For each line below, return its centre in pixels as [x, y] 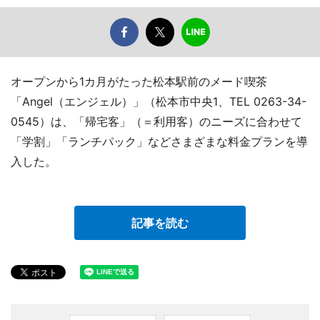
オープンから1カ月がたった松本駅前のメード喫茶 [139, 82]
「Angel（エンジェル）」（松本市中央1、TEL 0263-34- [159, 102]
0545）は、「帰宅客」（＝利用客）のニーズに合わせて [156, 122]
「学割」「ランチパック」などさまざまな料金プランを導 [159, 142]
